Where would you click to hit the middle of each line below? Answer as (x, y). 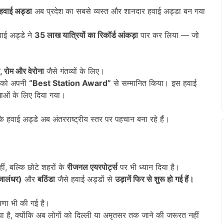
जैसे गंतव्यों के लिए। (74, 71)
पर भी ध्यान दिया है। (149, 167)
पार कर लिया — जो (168, 35)
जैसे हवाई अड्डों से (85, 179)
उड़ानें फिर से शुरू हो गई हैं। (154, 179)
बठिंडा (46, 179)
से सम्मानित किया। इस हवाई (154, 83)
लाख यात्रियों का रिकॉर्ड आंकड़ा (92, 35)
